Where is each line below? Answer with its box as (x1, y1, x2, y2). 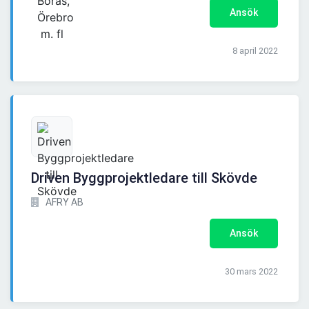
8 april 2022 (232, 46, 278, 57)
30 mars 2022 (225, 266, 278, 277)
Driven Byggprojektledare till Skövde (31, 170, 257, 187)
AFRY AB (43, 197, 83, 208)
